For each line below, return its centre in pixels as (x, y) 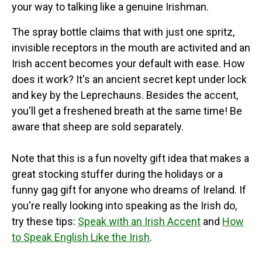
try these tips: (45, 221)
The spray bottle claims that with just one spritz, (123, 32)
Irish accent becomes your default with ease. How (128, 63)
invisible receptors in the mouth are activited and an (131, 47)
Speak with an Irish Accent (139, 221)
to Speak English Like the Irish (81, 237)
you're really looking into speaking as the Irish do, (124, 205)
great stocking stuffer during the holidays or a (117, 174)
